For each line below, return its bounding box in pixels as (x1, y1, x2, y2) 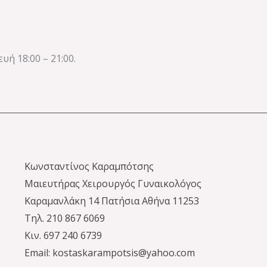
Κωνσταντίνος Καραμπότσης (24, 160, 154, 173)
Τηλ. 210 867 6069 (24, 212, 105, 225)
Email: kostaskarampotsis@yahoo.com (24, 246, 195, 259)
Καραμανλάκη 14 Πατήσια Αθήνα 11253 (24, 194, 199, 207)
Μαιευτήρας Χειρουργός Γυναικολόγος (24, 177, 201, 190)
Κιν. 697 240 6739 (24, 229, 102, 242)
